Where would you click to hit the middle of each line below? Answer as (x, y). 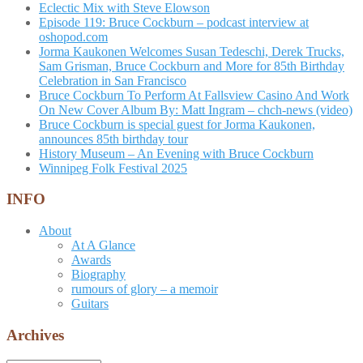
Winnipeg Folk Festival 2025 (113, 168)
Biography (98, 275)
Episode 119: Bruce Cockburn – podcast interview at (174, 22)
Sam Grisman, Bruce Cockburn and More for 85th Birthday (192, 66)
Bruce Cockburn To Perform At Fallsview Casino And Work (194, 95)
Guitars (90, 304)
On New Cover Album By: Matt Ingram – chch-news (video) (196, 109)
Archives (35, 335)
